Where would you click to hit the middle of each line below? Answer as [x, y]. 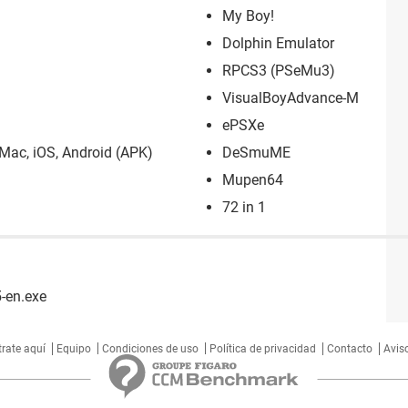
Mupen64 [253, 179]
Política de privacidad [262, 348]
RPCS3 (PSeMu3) [279, 70]
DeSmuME [256, 152]
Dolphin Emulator [278, 43]
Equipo [73, 348]
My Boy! [248, 15]
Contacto [349, 348]
